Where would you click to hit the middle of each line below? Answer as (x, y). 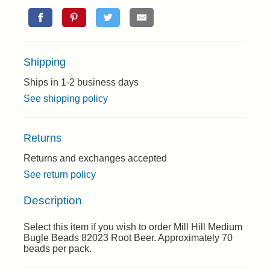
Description (53, 200)
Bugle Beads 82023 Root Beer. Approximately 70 (128, 238)
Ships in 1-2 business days (81, 82)
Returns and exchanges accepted (95, 158)
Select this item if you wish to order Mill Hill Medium (133, 227)
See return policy (60, 174)
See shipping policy (66, 99)
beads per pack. (58, 249)
